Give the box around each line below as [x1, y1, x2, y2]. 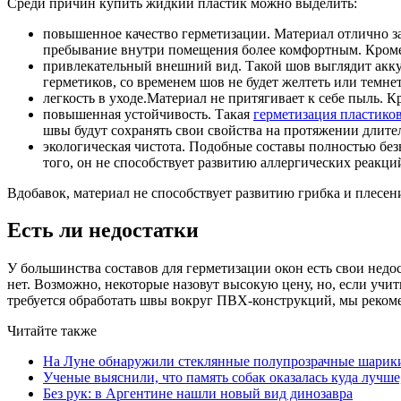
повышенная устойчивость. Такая [43, 106, 253, 122]
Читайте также [7, 323, 97, 339]
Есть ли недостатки [7, 218, 199, 243]
